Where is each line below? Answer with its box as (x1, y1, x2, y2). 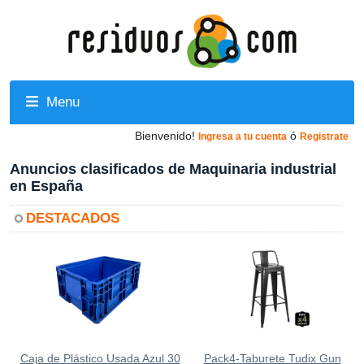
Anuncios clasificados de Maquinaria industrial (10, 161, 336, 177)
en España (10, 178, 83, 194)
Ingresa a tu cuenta (198, 131, 287, 142)
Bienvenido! (135, 129, 195, 142)
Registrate (300, 131, 349, 142)
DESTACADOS (26, 210, 119, 226)
